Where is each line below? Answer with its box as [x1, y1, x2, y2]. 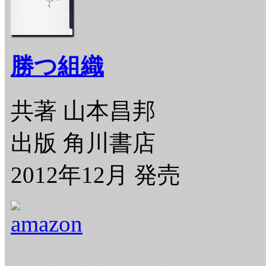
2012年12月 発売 [11, 162, 180, 188]
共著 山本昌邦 [11, 98, 156, 124]
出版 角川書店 [11, 130, 156, 156]
